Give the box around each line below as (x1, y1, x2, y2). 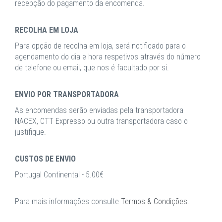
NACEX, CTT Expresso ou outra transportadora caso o (15, 116, 188, 126)
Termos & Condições (121, 197, 187, 206)
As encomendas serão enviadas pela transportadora (15, 106, 183, 115)
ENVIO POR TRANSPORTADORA (15, 90, 119, 99)
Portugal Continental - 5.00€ (15, 170, 104, 179)
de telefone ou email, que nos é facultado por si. (15, 63, 169, 72)
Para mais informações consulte (15, 197, 121, 206)
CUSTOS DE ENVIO (15, 154, 76, 164)
